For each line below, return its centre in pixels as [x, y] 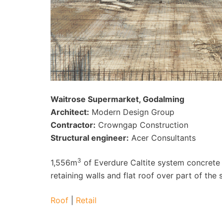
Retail [86, 200]
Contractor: [73, 125]
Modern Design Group [132, 112]
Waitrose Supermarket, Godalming [117, 99]
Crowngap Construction [142, 125]
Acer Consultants [162, 138]
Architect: [70, 112]
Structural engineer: [90, 138]
